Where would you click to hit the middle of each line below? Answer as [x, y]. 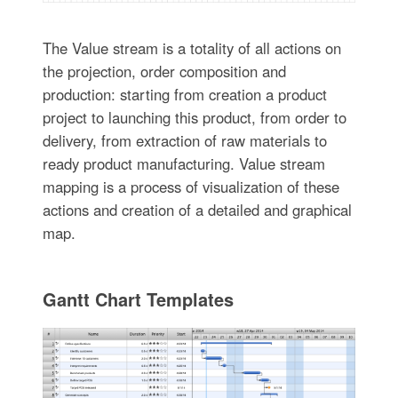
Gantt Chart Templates [138, 298]
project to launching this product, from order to [194, 117]
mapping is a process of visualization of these [191, 186]
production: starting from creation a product [184, 94]
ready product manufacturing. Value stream [183, 163]
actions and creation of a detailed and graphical [197, 209]
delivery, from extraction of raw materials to [184, 140]
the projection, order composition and [164, 71]
